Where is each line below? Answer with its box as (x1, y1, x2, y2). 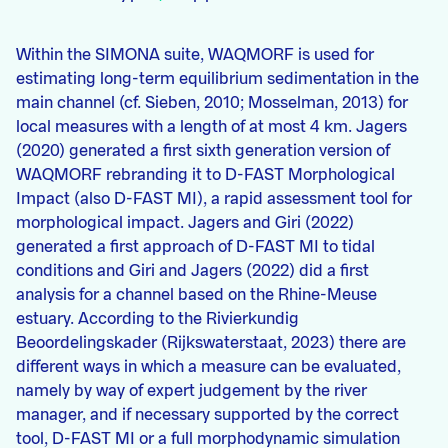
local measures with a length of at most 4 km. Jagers (16, 119, 407, 135)
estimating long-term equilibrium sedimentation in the (16, 71, 419, 87)
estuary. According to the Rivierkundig (16, 311, 299, 327)
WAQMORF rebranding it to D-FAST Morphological (16, 167, 395, 183)
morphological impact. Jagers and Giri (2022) (16, 215, 354, 231)
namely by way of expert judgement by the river (16, 383, 367, 399)
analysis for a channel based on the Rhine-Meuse (16, 287, 377, 303)
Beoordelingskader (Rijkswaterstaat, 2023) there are (16, 335, 406, 351)
